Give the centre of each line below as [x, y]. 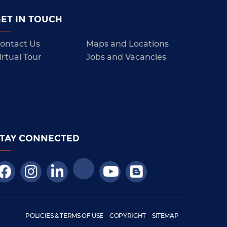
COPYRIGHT [128, 216]
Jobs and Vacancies [126, 57]
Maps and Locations [128, 44]
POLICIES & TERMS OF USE [65, 216]
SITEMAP [165, 216]
